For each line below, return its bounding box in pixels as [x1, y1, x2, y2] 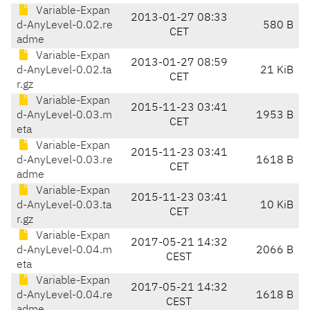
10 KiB [260, 200, 293, 212]
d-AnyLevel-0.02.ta [17, 65, 111, 77]
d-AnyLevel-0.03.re [17, 155, 113, 167]
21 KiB [260, 65, 293, 77]
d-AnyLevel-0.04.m [17, 245, 112, 257]
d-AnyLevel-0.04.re [17, 290, 113, 302]
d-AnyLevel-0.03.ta [17, 200, 111, 212]
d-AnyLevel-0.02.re [17, 20, 113, 32]
